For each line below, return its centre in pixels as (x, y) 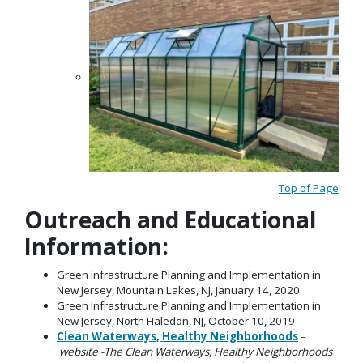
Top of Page (309, 188)
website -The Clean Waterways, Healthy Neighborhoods (194, 351)
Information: (96, 247)
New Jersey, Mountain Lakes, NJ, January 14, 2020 (178, 290)
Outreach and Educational (170, 220)
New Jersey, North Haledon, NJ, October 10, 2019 (176, 320)
